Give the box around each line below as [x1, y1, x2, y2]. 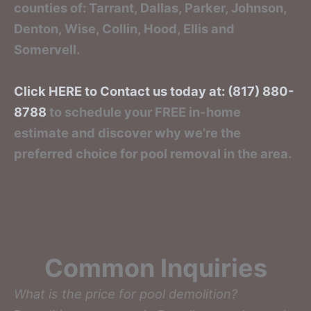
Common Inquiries [44, 252, 267, 283]
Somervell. [14, 42, 80, 58]
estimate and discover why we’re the [14, 124, 241, 140]
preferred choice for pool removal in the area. [14, 145, 292, 161]
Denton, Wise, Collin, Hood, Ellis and [14, 21, 235, 37]
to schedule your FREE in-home [47, 103, 241, 119]
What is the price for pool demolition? [14, 285, 237, 301]
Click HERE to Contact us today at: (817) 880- [14, 83, 294, 99]
